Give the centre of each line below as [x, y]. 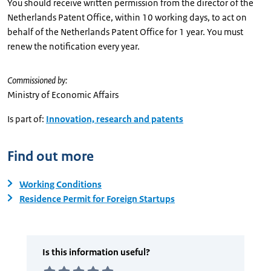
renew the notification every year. [73, 46]
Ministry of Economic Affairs [63, 95]
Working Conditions [60, 184]
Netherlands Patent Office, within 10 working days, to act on [127, 17]
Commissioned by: [37, 80]
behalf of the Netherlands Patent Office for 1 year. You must [125, 32]
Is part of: [26, 119]
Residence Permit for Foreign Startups [97, 199]
